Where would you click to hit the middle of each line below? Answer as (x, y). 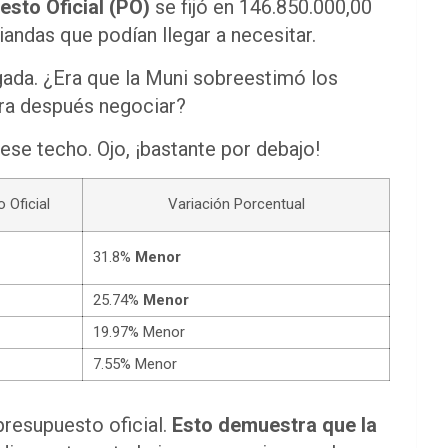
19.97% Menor (139, 331)
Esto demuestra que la (274, 424)
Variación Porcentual (236, 203)
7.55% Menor (135, 363)
